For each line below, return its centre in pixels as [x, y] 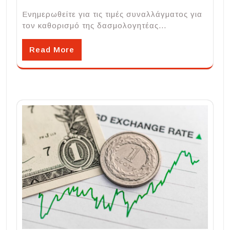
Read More [52, 49]
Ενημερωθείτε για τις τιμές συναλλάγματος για [112, 14]
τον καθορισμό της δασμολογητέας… [94, 25]
